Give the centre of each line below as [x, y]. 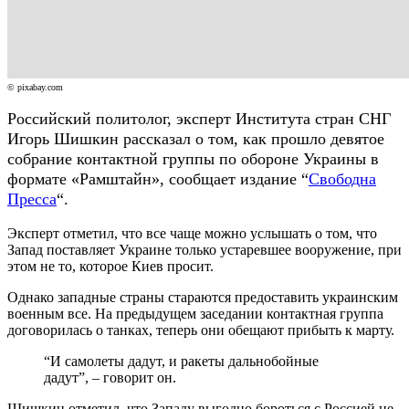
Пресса [32, 199]
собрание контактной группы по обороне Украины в [193, 158]
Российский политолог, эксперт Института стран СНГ [199, 118]
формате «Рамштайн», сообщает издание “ [158, 178]
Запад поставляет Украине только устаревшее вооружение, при [204, 249]
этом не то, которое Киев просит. [110, 266]
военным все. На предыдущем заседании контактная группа [195, 313]
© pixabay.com [35, 87]
